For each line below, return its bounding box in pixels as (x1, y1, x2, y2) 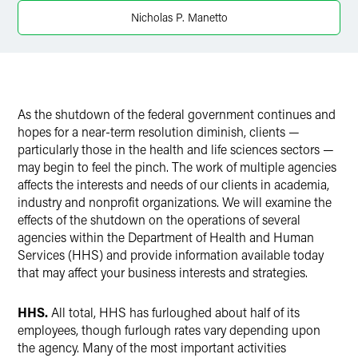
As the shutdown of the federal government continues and (18, 105, 336, 122)
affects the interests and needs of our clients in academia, (18, 176, 329, 193)
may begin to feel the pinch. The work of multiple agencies (18, 158, 336, 175)
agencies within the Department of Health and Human (18, 229, 314, 245)
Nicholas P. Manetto (130, 10, 228, 25)
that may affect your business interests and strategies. (18, 264, 308, 280)
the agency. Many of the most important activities (18, 339, 286, 356)
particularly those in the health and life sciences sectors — (18, 141, 334, 157)
